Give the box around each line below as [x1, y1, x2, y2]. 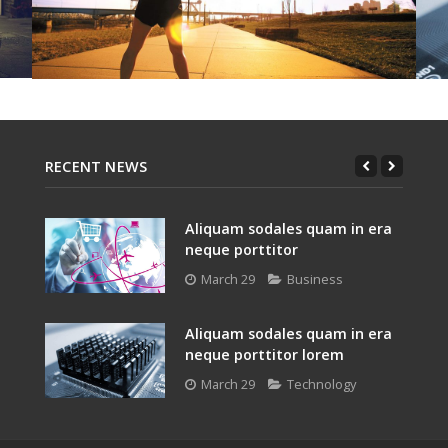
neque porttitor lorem [185, 344, 344, 364]
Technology [287, 374, 356, 393]
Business [287, 269, 343, 288]
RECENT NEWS [45, 156, 148, 176]
